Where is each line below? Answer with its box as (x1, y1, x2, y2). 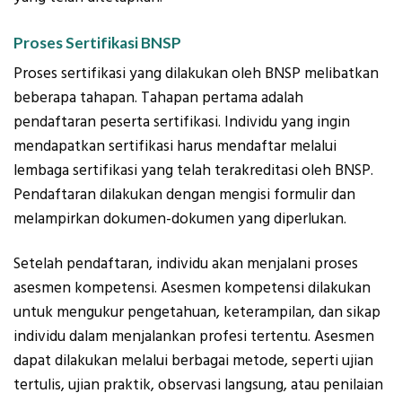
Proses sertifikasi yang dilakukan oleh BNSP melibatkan (13, 63, 379, 85)
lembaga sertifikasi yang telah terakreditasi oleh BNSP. (13, 160, 373, 182)
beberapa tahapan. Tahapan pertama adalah (13, 87, 303, 109)
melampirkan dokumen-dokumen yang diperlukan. (13, 208, 346, 231)
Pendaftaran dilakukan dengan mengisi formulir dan (13, 184, 355, 206)
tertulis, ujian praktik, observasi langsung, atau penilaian (13, 373, 383, 396)
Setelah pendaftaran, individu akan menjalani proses (13, 252, 358, 275)
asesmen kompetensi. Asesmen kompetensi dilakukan (13, 276, 371, 299)
